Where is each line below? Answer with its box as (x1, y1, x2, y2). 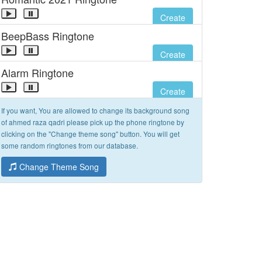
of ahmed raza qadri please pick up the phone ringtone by (1, 117, 184, 127)
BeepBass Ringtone (1, 28, 94, 43)
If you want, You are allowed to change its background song (1, 105, 189, 115)
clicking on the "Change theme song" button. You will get (1, 129, 180, 139)
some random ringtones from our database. (1, 140, 138, 150)
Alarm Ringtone (1, 65, 74, 80)
